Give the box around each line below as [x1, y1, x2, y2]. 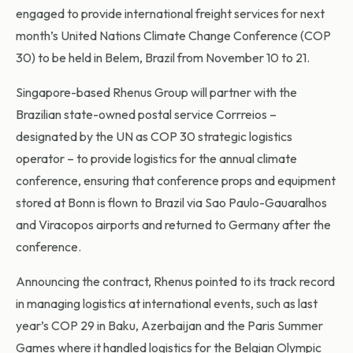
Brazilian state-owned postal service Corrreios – [16, 106, 277, 123]
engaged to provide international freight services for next [16, 6, 325, 22]
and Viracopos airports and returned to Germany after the [16, 217, 331, 233]
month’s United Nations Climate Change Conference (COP [16, 28, 331, 44]
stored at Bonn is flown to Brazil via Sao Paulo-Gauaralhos [16, 195, 327, 211]
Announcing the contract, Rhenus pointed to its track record [16, 273, 335, 290]
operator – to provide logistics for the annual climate [16, 150, 297, 167]
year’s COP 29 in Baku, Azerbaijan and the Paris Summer [16, 318, 323, 334]
